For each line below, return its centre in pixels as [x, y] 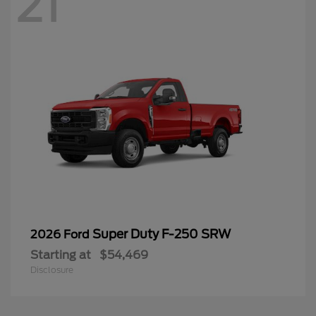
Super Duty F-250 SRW [162, 234]
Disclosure [52, 269]
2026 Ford [61, 234]
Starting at [61, 255]
